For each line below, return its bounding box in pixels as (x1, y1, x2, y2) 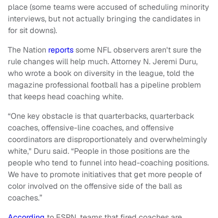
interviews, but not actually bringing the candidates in (8, 14, 200, 24)
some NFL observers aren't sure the (73, 45, 201, 55)
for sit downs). (8, 25, 57, 36)
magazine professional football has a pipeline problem (8, 80, 201, 91)
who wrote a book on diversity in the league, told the (8, 68, 194, 79)
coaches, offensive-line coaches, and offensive (8, 123, 174, 133)
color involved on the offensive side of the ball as (8, 181, 182, 192)
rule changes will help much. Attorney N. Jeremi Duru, (8, 56, 198, 67)
